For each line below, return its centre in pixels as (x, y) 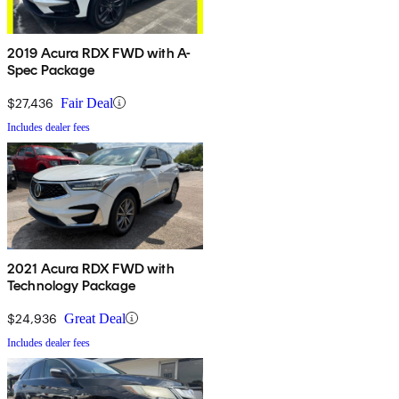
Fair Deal (87, 102)
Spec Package (51, 69)
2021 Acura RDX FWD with (91, 268)
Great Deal (95, 318)
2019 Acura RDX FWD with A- (99, 53)
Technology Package (71, 285)
